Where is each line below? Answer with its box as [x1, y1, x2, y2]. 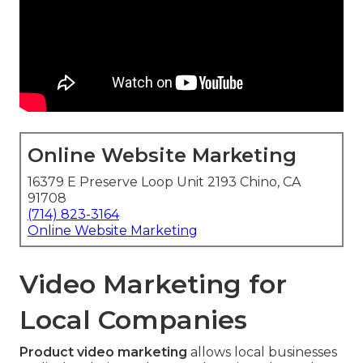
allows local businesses [187, 344, 337, 361]
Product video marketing [19, 344, 187, 361]
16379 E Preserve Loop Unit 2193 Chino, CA [28, 174, 301, 190]
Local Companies [19, 304, 247, 336]
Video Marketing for [19, 268, 287, 301]
